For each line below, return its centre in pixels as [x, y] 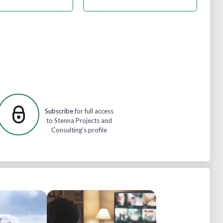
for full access [93, 111]
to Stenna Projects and [79, 120]
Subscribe [59, 111]
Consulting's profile [79, 130]
